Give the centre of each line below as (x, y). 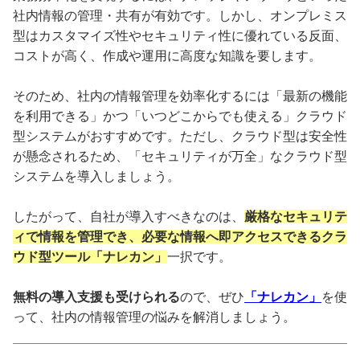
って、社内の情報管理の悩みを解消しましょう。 (154, 317)
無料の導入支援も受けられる (96, 297)
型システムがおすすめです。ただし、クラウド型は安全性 (180, 136)
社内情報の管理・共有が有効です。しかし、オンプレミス (180, 15)
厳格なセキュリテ (296, 216)
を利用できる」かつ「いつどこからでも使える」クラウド (180, 116)
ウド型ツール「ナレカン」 (90, 256)
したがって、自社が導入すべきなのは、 (129, 216)
